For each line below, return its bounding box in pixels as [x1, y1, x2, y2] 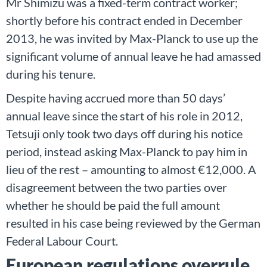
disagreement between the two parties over [6, 179, 227, 194]
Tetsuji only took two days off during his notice [6, 126, 243, 141]
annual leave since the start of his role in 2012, [6, 108, 243, 123]
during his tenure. [6, 66, 95, 81]
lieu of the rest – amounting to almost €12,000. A [6, 162, 256, 176]
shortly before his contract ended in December [6, 13, 243, 27]
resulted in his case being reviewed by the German [6, 215, 260, 230]
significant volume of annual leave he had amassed [6, 48, 261, 63]
